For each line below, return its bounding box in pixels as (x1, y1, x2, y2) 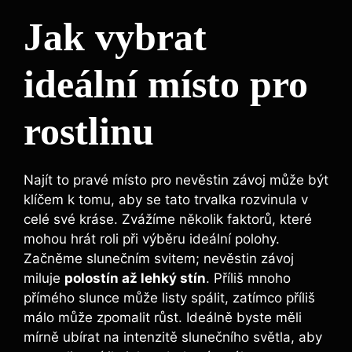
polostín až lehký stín (64, 270, 206, 287)
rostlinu (24, 109, 154, 154)
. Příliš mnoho (206, 270, 291, 287)
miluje (24, 270, 64, 287)
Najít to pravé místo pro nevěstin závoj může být (24, 172, 328, 189)
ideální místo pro (24, 62, 308, 107)
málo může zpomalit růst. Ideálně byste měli (24, 310, 302, 326)
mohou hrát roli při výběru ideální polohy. (24, 231, 280, 247)
